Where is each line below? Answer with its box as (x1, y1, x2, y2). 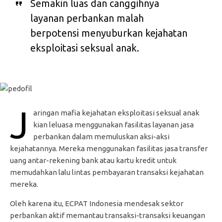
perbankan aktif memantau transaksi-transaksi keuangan (10, 211, 205, 220)
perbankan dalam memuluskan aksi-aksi (33, 132, 169, 141)
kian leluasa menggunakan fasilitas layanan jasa (33, 120, 194, 129)
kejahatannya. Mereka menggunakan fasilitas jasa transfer (10, 144, 208, 153)
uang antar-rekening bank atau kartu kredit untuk (10, 156, 176, 165)
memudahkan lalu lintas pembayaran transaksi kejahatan (10, 168, 204, 177)
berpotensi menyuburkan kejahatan (30, 27, 187, 39)
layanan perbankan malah (30, 12, 144, 24)
